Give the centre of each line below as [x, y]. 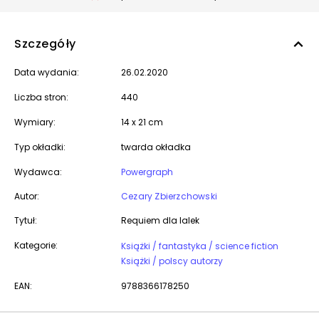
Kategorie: [36, 245]
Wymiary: [35, 122]
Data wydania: [47, 72]
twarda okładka [156, 147]
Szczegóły [45, 44]
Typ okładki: [40, 147]
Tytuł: [26, 220]
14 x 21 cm [142, 122]
